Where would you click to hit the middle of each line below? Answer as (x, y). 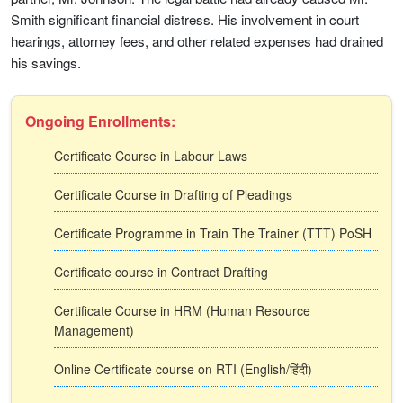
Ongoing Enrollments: (100, 121)
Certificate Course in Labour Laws (151, 156)
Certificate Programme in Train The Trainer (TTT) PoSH (213, 233)
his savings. (46, 63)
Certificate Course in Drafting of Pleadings (173, 194)
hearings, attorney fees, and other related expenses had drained (197, 41)
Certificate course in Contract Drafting (161, 272)
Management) (94, 330)
